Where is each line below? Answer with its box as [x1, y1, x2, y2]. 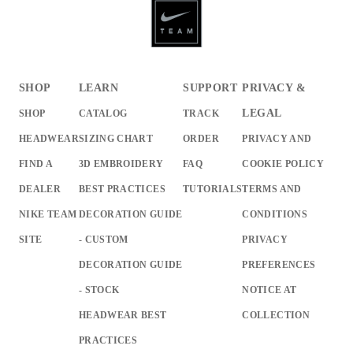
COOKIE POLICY [242, 158, 325, 170]
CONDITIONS [242, 209, 307, 221]
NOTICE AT [242, 284, 297, 296]
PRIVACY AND [242, 133, 312, 145]
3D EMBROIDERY [78, 158, 164, 170]
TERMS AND [242, 184, 302, 195]
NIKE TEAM [19, 209, 77, 221]
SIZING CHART [78, 133, 154, 145]
